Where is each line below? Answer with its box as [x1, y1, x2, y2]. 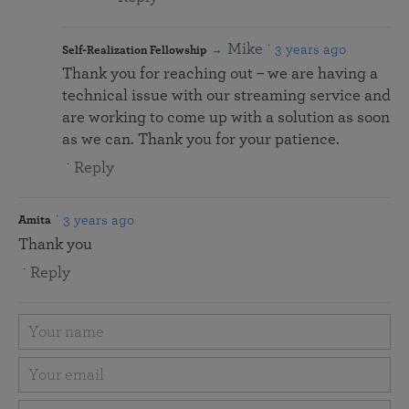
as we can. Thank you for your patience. [62, 131, 340, 149]
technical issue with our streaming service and [62, 88, 391, 105]
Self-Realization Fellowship [62, 45, 206, 58]
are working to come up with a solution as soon [62, 110, 390, 127]
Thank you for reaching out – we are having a [62, 66, 378, 83]
